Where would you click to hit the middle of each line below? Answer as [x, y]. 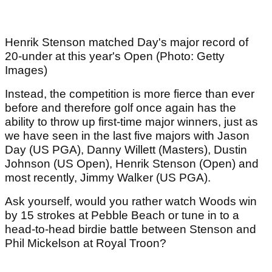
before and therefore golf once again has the [121, 108]
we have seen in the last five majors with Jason [127, 136]
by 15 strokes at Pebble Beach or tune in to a [122, 216]
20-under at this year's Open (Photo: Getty [115, 56]
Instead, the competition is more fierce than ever [130, 94]
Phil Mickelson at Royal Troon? [87, 243]
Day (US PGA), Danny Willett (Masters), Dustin [126, 150]
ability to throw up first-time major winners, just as [131, 122]
